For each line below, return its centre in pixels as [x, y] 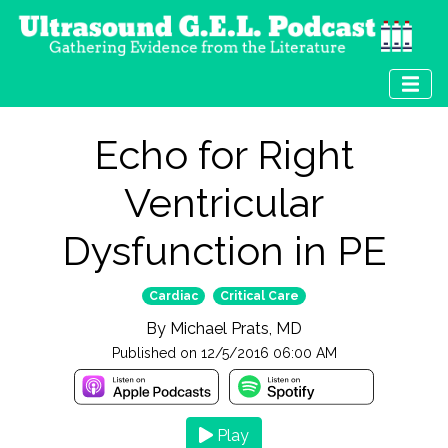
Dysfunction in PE [224, 251]
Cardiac [173, 296]
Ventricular [224, 203]
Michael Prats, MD [236, 329]
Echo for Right [224, 155]
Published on [156, 353]
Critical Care [260, 296]
